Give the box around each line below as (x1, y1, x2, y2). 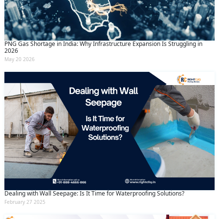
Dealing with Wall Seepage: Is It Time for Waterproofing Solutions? (4, 189, 184, 197)
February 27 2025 (4, 198, 45, 205)
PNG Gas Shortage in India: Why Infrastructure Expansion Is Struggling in (4, 39, 202, 48)
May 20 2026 (4, 55, 35, 63)
